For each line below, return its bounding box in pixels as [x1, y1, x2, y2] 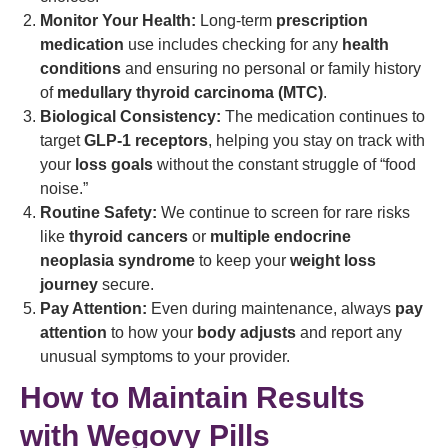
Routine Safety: [40, 204, 157, 221]
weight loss [290, 252, 376, 269]
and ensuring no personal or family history [121, 60, 421, 77]
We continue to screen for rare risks [157, 204, 410, 221]
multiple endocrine [210, 228, 351, 245]
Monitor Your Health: [40, 12, 196, 29]
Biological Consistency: [40, 108, 221, 125]
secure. [98, 276, 154, 293]
